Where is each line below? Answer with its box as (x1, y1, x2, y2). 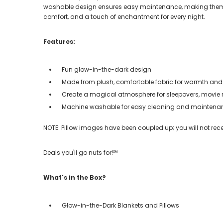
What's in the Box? (43, 173, 106, 182)
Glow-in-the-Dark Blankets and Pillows (62, 201, 179, 210)
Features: (43, 37, 75, 46)
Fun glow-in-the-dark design (62, 65, 151, 74)
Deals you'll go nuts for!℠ (43, 148, 118, 157)
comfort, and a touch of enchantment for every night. (43, 12, 205, 21)
